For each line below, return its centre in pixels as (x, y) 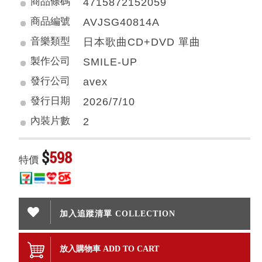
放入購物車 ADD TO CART (110, 249)
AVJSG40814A (122, 22)
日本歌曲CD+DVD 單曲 (142, 42)
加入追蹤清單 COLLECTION (118, 214)
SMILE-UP (111, 62)
